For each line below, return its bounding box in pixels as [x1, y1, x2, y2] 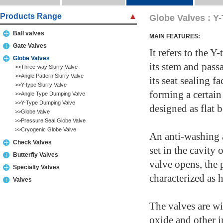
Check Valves [13, 139, 52, 146]
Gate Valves [13, 42, 47, 49]
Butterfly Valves [13, 151, 58, 158]
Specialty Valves [13, 164, 60, 171]
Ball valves [13, 30, 44, 37]
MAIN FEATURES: [149, 33, 200, 40]
